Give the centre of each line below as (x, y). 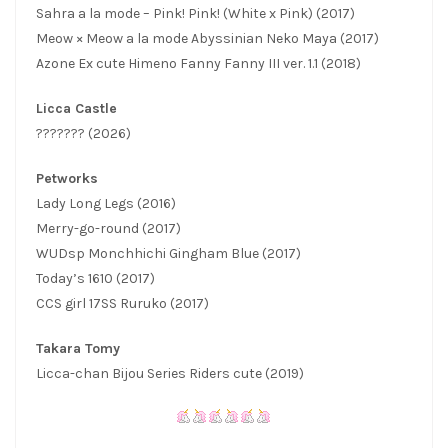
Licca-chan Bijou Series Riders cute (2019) (170, 374)
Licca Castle (76, 109)
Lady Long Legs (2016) (106, 204)
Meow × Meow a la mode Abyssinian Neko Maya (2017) (207, 39)
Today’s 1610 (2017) (95, 279)
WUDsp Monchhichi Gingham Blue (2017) (168, 254)
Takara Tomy (78, 349)
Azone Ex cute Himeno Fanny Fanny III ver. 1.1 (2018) (198, 64)
